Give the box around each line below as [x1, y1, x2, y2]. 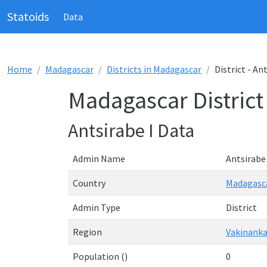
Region [73, 226, 102, 238]
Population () [73, 250, 128, 262]
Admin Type [73, 201, 120, 213]
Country [73, 177, 105, 189]
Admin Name [73, 153, 125, 164]
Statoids [7, 9, 49, 24]
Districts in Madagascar [107, 63, 201, 75]
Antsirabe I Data [68, 119, 194, 142]
